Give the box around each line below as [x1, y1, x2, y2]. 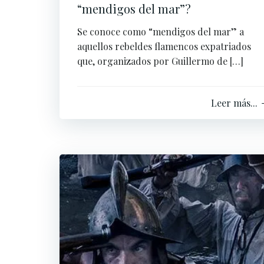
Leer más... [211, 97, 258, 109]
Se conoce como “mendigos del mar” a [77, 25, 244, 38]
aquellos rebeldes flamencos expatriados [77, 40, 251, 52]
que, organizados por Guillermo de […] [77, 55, 243, 67]
